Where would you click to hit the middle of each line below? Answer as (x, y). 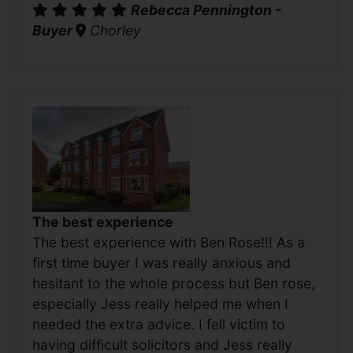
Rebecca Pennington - (206, 10)
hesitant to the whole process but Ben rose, (174, 283)
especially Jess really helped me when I (160, 303)
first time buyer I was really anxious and (162, 262)
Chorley (113, 31)
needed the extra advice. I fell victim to (159, 324)
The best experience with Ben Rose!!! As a (169, 242)
